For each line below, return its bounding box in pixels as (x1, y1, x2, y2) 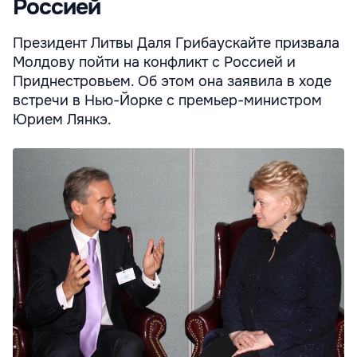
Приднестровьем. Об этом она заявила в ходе (13, 72, 331, 90)
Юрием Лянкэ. (13, 110, 112, 128)
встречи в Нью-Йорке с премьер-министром (13, 91, 322, 109)
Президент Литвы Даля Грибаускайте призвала (13, 33, 339, 52)
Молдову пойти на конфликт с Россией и (13, 53, 296, 71)
